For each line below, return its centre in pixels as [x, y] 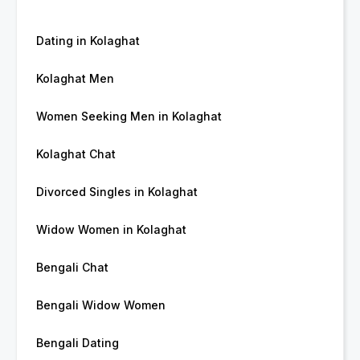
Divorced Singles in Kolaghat [117, 192]
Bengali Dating [78, 343]
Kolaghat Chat [76, 154]
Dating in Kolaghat [88, 41]
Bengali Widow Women [101, 305]
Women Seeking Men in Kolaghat [129, 117]
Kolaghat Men [75, 79]
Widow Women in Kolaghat [111, 230]
